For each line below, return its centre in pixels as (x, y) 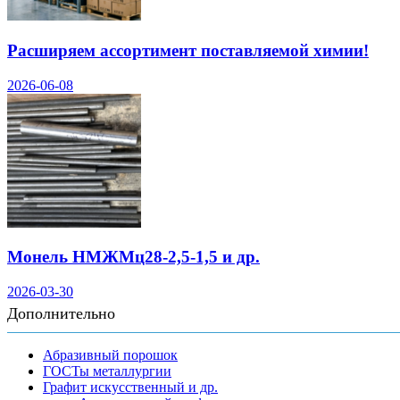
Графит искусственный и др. (130, 387)
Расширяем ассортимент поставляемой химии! (188, 50)
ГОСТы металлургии (107, 371)
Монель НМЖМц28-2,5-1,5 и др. (133, 257)
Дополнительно (61, 313)
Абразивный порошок (110, 354)
